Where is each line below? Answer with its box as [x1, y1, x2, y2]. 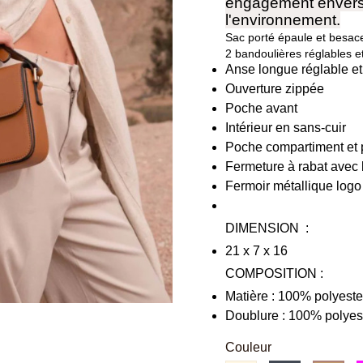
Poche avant [224, 101, 301, 116]
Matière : [224, 289, 278, 304]
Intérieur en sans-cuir [224, 121, 346, 135]
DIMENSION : [224, 221, 312, 236]
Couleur [224, 340, 271, 355]
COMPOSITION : [224, 267, 327, 281]
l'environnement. [224, 11, 340, 29]
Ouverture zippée [224, 82, 327, 96]
